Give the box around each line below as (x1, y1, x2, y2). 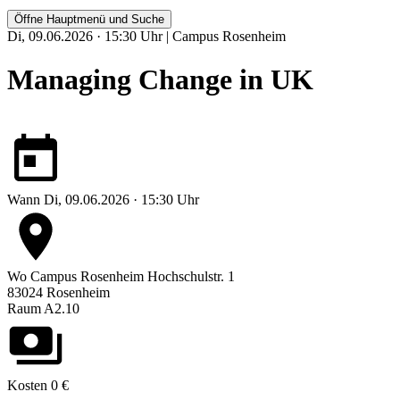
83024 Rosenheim (7, 285, 110, 301)
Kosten (7, 378, 47, 394)
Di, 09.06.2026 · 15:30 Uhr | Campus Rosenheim (7, 28, 286, 44)
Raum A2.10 (7, 301, 79, 317)
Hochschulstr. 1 (147, 269, 235, 285)
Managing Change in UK (7, 63, 313, 96)
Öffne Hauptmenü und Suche (14, 12, 164, 26)
